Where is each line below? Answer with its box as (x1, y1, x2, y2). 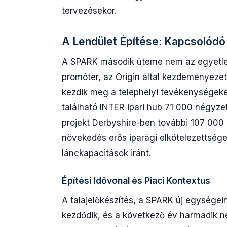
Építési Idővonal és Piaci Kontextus (62, 175, 210, 186)
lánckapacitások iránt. (62, 148, 151, 158)
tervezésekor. (62, 6, 117, 16)
